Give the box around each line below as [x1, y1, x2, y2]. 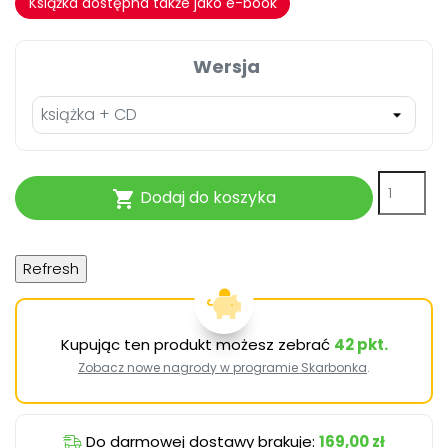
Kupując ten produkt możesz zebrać [60, 333, 334, 355]
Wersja [188, 53, 260, 79]
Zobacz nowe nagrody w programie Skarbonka [78, 358, 367, 376]
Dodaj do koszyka [136, 186, 276, 210]
